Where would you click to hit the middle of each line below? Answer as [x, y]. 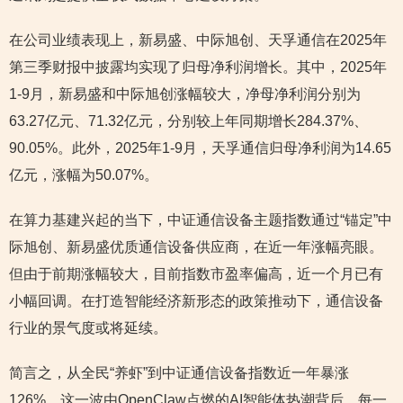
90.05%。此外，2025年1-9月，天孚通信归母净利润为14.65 [200, 148]
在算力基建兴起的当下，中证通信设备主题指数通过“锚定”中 [201, 220]
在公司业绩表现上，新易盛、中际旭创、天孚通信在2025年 [198, 40]
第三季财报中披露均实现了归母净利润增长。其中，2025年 [198, 67]
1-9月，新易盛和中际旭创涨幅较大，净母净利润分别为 [185, 94]
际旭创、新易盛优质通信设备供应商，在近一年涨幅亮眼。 [196, 247]
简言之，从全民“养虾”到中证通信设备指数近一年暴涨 [179, 373]
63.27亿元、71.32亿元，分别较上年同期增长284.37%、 [188, 121]
